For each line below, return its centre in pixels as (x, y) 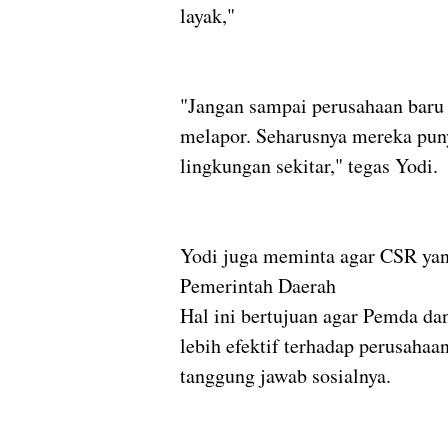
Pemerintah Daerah (258, 285)
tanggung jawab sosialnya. (285, 375)
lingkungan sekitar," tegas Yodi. (309, 165)
